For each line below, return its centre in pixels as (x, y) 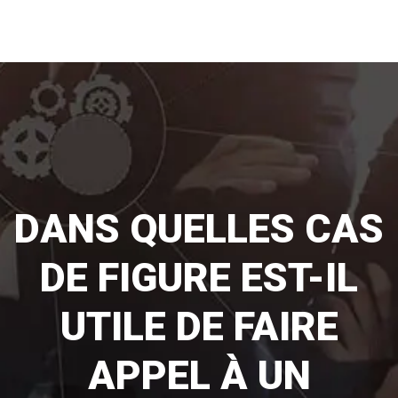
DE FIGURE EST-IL (199, 278)
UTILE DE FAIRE (199, 326)
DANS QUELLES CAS (199, 229)
